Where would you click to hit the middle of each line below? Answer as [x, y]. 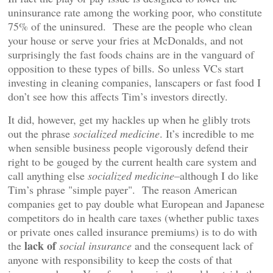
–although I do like [216, 175]
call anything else [48, 175]
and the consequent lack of [192, 246]
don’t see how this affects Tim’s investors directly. [118, 96]
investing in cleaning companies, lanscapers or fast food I [134, 82]
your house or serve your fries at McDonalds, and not [126, 40]
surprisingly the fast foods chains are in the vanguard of [131, 54]
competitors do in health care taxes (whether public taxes [133, 218]
